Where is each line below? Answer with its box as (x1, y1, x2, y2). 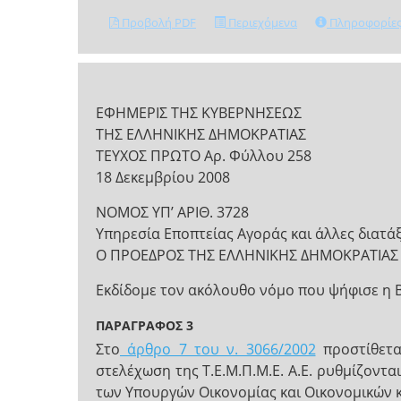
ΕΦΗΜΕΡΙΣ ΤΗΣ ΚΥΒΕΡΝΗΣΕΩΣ (96, 103, 302, 123)
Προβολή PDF (119, 14, 196, 30)
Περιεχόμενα (226, 14, 297, 30)
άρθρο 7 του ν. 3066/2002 (120, 339, 316, 359)
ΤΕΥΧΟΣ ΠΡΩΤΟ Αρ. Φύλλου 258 (96, 146, 311, 166)
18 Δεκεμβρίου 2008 (96, 167, 230, 187)
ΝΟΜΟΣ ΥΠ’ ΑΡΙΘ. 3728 (96, 202, 249, 222)
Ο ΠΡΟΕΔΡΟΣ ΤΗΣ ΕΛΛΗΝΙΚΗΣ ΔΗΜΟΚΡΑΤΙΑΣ (96, 245, 398, 265)
